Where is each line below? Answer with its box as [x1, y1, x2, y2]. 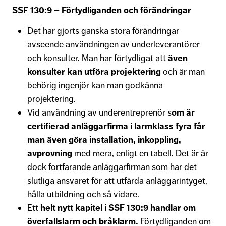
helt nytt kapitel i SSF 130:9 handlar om [40, 202, 196, 213]
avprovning [27, 147, 72, 159]
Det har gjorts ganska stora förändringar [27, 25, 179, 36]
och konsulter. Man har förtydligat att [27, 52, 168, 64]
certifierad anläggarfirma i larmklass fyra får [27, 120, 205, 132]
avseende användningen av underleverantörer [27, 38, 200, 50]
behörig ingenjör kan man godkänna [27, 79, 163, 91]
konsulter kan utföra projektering [27, 66, 161, 77]
